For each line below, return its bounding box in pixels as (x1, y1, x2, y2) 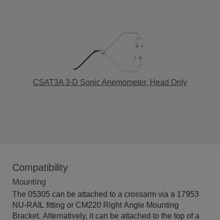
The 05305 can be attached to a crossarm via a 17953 (12, 190, 199, 198)
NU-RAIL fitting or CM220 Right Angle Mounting (12, 201, 179, 209)
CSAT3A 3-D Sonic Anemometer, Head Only (33, 78, 187, 86)
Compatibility (12, 162, 68, 173)
